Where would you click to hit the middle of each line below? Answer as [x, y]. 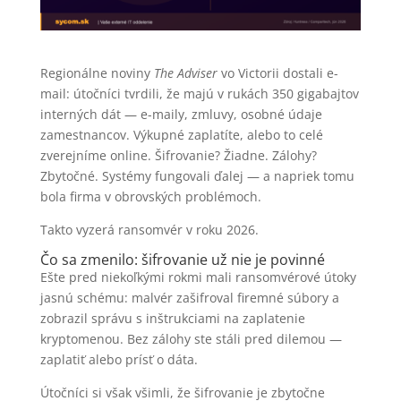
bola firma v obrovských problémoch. [150, 196]
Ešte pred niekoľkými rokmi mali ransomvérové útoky [198, 277]
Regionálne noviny [97, 73]
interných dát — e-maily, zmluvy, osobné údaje [181, 114]
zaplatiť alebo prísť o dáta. [119, 359]
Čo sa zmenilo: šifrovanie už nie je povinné [182, 259]
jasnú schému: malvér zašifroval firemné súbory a [189, 297]
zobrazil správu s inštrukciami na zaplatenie [172, 318]
